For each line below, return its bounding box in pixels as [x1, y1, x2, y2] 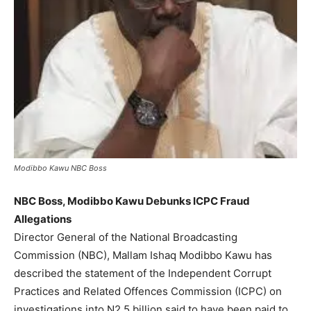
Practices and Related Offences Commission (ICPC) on [14, 284, 282, 298]
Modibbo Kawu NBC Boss [14, 162, 107, 173]
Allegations [14, 212, 72, 226]
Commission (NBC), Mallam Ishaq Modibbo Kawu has [14, 248, 272, 262]
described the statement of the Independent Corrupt [14, 266, 271, 280]
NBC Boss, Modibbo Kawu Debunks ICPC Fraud [14, 194, 250, 208]
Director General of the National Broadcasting [14, 230, 237, 244]
